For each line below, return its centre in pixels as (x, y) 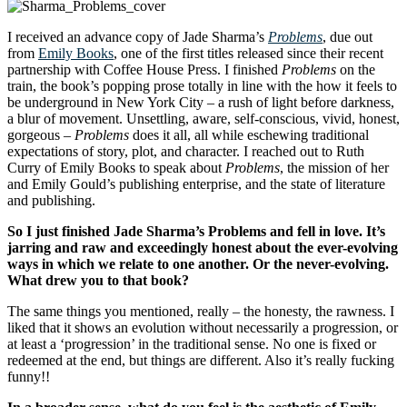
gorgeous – (41, 134)
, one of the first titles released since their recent (248, 53)
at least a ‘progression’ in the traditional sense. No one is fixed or (192, 343)
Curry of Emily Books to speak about (116, 167)
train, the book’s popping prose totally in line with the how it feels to (202, 85)
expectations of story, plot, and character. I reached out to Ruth (186, 151)
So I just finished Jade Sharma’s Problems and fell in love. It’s (196, 231)
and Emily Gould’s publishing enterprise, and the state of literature (196, 184)
